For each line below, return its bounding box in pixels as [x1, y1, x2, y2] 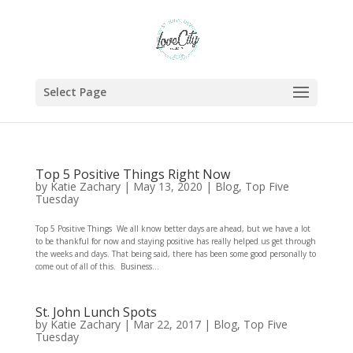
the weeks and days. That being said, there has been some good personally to [35, 248, 316, 259]
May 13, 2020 [132, 179, 203, 194]
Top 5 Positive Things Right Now [35, 165, 230, 183]
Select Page [43, 84, 106, 99]
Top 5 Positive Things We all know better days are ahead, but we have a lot [35, 223, 310, 234]
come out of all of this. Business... [35, 261, 159, 272]
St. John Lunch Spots [35, 303, 157, 321]
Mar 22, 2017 [132, 317, 201, 332]
